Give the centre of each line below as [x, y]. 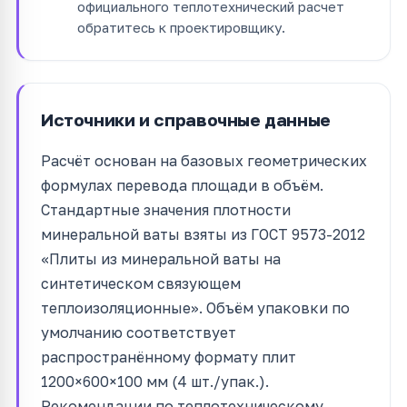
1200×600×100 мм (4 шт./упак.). [155, 381]
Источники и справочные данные [186, 119]
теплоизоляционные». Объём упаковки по [195, 308]
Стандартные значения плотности [166, 209]
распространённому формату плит [169, 357]
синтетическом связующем [141, 283]
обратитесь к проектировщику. [181, 27]
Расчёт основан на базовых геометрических [204, 160]
